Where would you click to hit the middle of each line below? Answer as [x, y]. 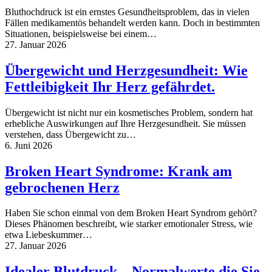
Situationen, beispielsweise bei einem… [81, 33]
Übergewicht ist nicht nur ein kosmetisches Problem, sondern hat [129, 112]
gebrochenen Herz [62, 187]
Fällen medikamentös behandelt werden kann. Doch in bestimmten [132, 22]
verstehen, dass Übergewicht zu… [70, 134]
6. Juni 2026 [29, 145]
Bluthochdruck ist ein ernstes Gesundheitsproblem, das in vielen [127, 12]
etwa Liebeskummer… [49, 235]
